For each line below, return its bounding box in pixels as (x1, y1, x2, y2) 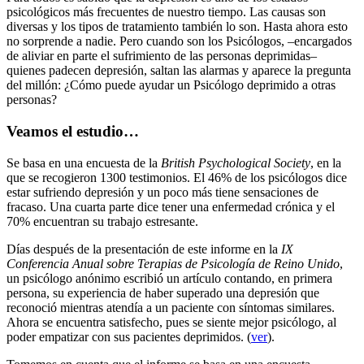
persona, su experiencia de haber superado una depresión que (6, 285, 319, 300)
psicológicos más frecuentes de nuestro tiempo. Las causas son (6, 5, 326, 19)
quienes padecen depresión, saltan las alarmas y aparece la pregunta (6, 63, 351, 78)
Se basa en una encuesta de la (6, 155, 161, 170)
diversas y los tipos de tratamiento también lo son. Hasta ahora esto (6, 19, 348, 34)
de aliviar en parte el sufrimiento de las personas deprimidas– (6, 49, 317, 63)
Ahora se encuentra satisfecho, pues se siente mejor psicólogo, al (6, 314, 336, 329)
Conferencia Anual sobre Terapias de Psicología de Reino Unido (6, 256, 340, 271)
